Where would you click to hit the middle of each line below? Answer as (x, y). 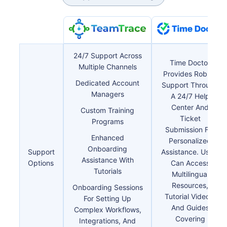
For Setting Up (108, 198)
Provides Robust (190, 73)
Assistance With (107, 160)
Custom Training (108, 110)
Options (41, 163)
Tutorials (107, 171)
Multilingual (190, 174)
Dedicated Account (108, 83)
